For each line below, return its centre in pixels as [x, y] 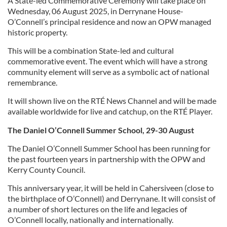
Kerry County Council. [46, 169]
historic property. [37, 32]
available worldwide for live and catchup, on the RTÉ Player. [110, 111]
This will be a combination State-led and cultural [91, 50]
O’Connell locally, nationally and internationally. [90, 219]
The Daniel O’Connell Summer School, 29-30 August [101, 130]
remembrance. [32, 82]
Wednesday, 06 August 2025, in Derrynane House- [96, 11]
